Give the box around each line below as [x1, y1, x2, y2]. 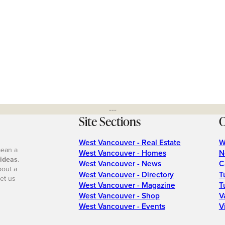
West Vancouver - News [78, 158, 161, 170]
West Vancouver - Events [78, 200, 165, 212]
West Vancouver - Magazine [78, 179, 175, 191]
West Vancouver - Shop [78, 190, 160, 202]
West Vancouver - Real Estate [78, 136, 181, 148]
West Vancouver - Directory [78, 168, 174, 180]
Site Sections [78, 113, 141, 130]
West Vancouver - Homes [78, 147, 166, 159]
